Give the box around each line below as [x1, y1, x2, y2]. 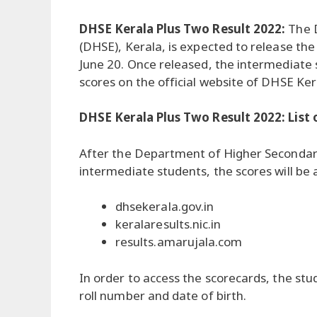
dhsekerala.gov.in [115, 198, 214, 215]
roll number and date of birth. [79, 287, 247, 304]
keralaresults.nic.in [115, 216, 221, 233]
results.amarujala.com [115, 234, 243, 250]
